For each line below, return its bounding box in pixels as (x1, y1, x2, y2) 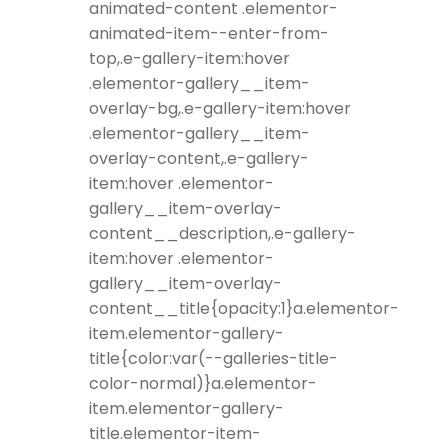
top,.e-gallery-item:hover (89, 47, 290, 71)
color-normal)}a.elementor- (89, 372, 317, 396)
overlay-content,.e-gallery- (89, 147, 309, 171)
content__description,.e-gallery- (89, 222, 356, 246)
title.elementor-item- (89, 422, 261, 446)
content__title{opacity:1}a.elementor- (89, 297, 399, 321)
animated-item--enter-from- (89, 22, 329, 46)
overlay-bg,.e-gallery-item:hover (89, 97, 351, 121)
